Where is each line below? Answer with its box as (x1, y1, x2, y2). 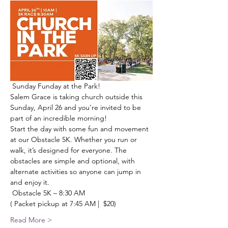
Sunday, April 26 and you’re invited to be (10, 102, 143, 112)
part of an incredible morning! (10, 113, 107, 123)
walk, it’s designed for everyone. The (10, 145, 129, 155)
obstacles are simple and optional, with (10, 156, 137, 165)
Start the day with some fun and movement (10, 124, 151, 133)
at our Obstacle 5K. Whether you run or (10, 134, 139, 144)
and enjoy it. (10, 177, 49, 187)
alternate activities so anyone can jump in (10, 166, 143, 176)
